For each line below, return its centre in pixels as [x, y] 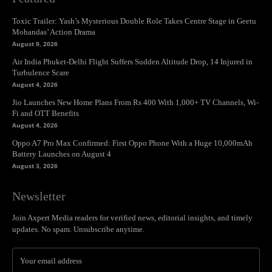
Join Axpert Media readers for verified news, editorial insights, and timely [132, 218]
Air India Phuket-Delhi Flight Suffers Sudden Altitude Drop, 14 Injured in [132, 62]
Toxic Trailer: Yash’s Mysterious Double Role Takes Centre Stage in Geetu [134, 21]
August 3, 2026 [35, 166]
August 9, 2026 [35, 44]
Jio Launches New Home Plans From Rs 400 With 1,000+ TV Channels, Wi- [135, 103]
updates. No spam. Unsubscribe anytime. [78, 229]
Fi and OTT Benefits [46, 114]
